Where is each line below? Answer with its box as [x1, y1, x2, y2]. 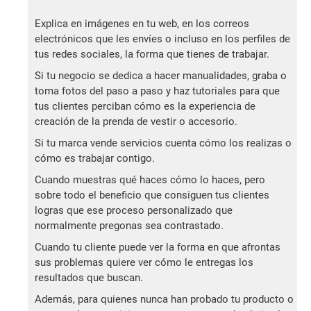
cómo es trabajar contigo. [35, 152, 155, 165]
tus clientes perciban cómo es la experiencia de [35, 100, 255, 113]
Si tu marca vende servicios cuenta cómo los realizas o [35, 137, 292, 150]
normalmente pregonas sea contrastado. [35, 219, 224, 233]
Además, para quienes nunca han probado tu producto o [35, 293, 294, 306]
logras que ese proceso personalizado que [35, 204, 233, 217]
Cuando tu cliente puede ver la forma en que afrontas [35, 241, 280, 254]
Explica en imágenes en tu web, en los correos [35, 17, 249, 31]
